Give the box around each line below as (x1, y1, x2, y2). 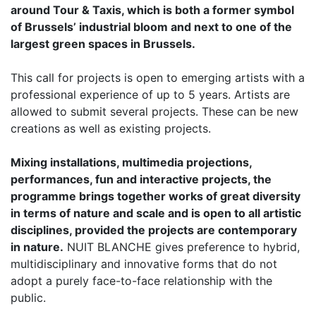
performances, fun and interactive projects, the (11, 171, 272, 186)
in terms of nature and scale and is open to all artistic (11, 205, 301, 220)
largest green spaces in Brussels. (11, 36, 195, 51)
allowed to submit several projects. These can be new (11, 104, 298, 119)
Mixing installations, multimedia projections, (11, 154, 252, 169)
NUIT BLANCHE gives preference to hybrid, (63, 239, 300, 254)
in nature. (11, 239, 63, 254)
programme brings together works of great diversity (11, 188, 300, 203)
